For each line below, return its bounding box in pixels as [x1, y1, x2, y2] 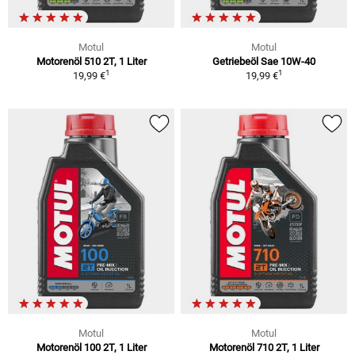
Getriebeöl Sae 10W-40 [212, 55, 315, 68]
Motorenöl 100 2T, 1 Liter [36, 341, 147, 353]
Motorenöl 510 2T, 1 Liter [36, 55, 147, 68]
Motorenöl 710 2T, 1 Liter [208, 341, 319, 353]
